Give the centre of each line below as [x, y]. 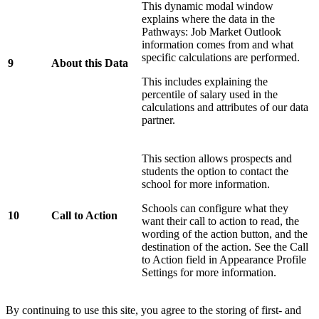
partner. [158, 120]
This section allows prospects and [217, 159]
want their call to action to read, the [220, 221]
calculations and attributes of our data [225, 108]
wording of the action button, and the [225, 234]
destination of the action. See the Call [225, 247]
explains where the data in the [208, 19]
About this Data [90, 63]
